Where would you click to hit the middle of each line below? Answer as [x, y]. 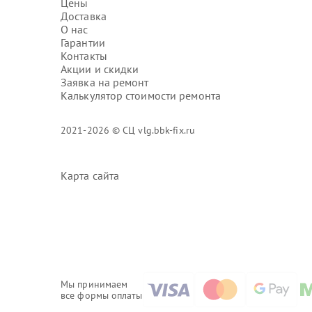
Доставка [84, 16]
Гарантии [83, 42]
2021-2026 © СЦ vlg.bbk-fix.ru [128, 130]
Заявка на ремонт [105, 82]
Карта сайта [90, 175]
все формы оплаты [102, 295]
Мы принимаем [94, 284]
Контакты [84, 56]
